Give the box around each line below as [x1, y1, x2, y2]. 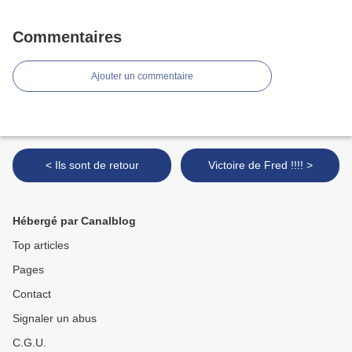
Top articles [13, 239, 69, 252]
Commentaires [13, 28, 122, 46]
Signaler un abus [13, 312, 97, 325]
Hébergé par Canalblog [13, 214, 136, 228]
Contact [13, 288, 51, 301]
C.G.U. [13, 336, 46, 350]
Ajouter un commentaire [91, 71, 193, 82]
